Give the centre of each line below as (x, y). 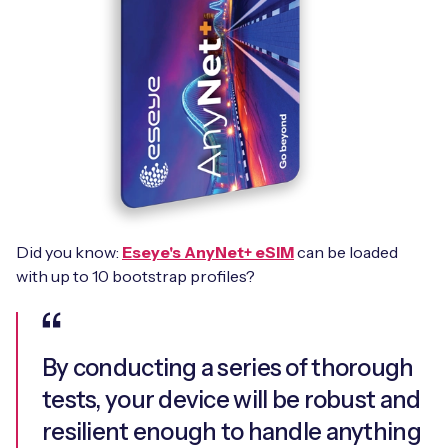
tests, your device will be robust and (231, 399)
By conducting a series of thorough (228, 367)
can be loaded (346, 251)
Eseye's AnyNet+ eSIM (208, 251)
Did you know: (69, 251)
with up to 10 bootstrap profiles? (135, 275)
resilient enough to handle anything (231, 431)
